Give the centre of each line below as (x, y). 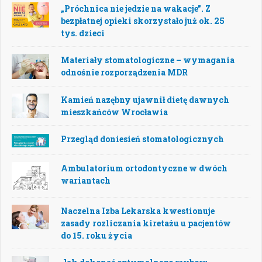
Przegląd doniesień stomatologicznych (142, 139)
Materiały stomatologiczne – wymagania (148, 60)
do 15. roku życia (96, 235)
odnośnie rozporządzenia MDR (124, 72)
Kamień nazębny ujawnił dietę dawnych (145, 99)
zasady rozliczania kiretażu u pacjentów (146, 223)
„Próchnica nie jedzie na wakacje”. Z (136, 8)
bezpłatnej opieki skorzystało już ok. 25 (143, 20)
